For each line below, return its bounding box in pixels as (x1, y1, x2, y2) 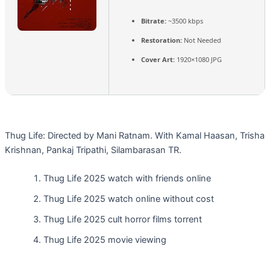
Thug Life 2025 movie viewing (43, 234, 166, 246)
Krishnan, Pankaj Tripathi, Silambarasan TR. (4, 144, 181, 155)
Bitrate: (141, 16, 166, 25)
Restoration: (141, 35, 182, 45)
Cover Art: (141, 54, 175, 64)
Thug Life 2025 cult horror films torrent (43, 214, 202, 225)
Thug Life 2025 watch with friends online (43, 173, 211, 184)
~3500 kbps (166, 16, 203, 25)
